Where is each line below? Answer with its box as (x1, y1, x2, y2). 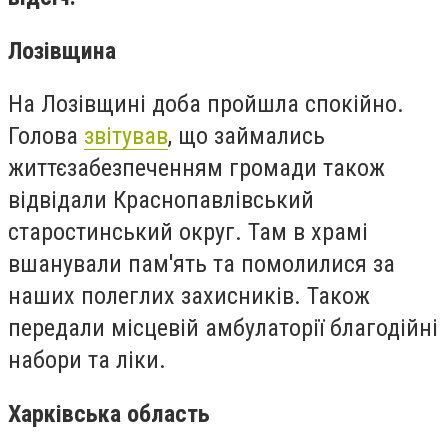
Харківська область (8, 399, 210, 428)
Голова (8, 122, 84, 151)
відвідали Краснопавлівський (8, 186, 314, 215)
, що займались (168, 122, 325, 151)
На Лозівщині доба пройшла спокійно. (8, 90, 404, 119)
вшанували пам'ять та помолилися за (8, 250, 395, 279)
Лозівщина (8, 36, 116, 65)
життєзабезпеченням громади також (8, 154, 385, 183)
